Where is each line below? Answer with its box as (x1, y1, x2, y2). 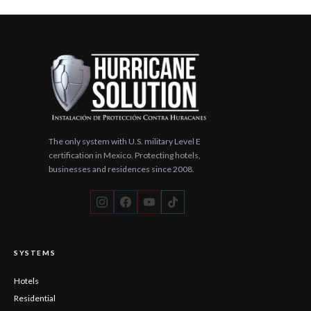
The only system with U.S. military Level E (49, 135, 201, 146)
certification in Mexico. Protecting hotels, (49, 149, 201, 160)
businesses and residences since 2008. (49, 163, 194, 174)
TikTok (219, 2, 244, 12)
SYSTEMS (14, 248, 56, 257)
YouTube (185, 2, 219, 12)
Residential (14, 292, 56, 303)
